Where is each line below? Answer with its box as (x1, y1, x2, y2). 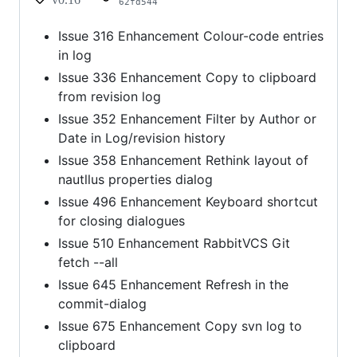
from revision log (58, 88, 161, 105)
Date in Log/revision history (58, 130, 226, 147)
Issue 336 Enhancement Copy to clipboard (58, 69, 316, 86)
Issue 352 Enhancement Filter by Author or (58, 111, 316, 127)
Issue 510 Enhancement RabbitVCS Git (58, 235, 290, 252)
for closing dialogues (58, 213, 185, 229)
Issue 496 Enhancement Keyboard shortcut (58, 194, 318, 210)
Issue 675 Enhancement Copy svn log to (58, 318, 302, 335)
